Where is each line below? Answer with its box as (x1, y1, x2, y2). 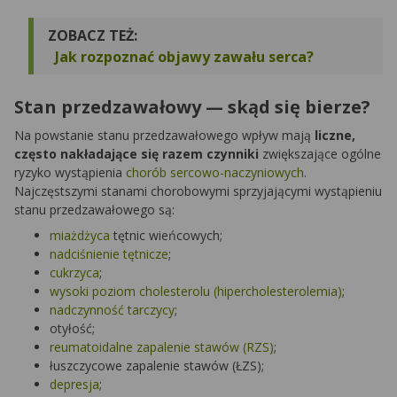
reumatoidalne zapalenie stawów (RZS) (50, 339, 274, 356)
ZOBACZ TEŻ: (48, 26, 137, 46)
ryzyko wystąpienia (14, 164, 126, 182)
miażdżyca (50, 227, 110, 245)
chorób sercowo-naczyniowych (126, 164, 304, 182)
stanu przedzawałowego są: (14, 201, 175, 219)
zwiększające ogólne (262, 145, 381, 163)
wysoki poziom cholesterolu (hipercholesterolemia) (50, 283, 342, 300)
